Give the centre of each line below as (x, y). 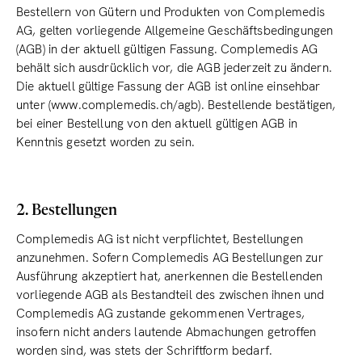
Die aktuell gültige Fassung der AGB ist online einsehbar (168, 86)
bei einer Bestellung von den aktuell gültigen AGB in (157, 124)
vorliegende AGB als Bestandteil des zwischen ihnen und (170, 295)
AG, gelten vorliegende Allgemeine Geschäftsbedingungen (175, 31)
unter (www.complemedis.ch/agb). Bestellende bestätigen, (176, 105)
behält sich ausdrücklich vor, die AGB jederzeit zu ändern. (174, 68)
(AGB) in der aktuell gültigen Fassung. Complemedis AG (167, 49)
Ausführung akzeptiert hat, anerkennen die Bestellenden (170, 276)
